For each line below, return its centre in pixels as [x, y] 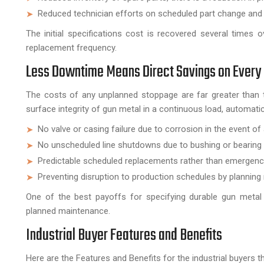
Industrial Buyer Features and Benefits [124, 235]
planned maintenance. [68, 211]
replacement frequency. [71, 47]
